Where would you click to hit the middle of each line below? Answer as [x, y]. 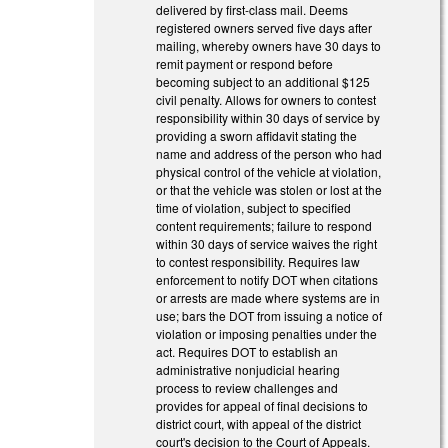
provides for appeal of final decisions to [262, 405]
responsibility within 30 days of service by [268, 117]
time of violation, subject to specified [254, 207]
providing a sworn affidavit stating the [257, 135]
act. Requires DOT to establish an [247, 351]
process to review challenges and [247, 387]
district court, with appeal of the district [259, 423]
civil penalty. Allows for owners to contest [266, 99]
